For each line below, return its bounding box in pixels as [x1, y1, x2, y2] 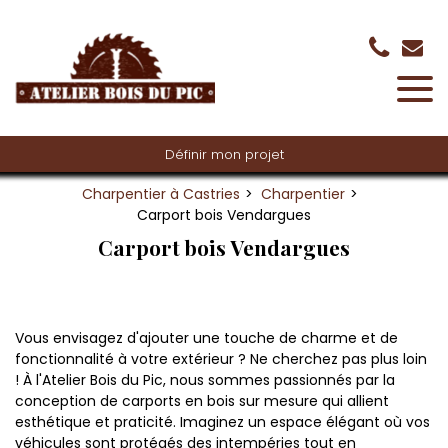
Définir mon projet [164, 144, 284, 164]
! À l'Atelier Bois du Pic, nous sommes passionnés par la [15, 370, 395, 391]
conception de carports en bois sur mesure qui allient [15, 391, 389, 412]
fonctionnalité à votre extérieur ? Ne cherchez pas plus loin [15, 349, 427, 370]
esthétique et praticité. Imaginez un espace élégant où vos [15, 412, 430, 433]
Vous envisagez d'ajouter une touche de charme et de [15, 328, 398, 349]
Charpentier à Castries [82, 184, 240, 205]
